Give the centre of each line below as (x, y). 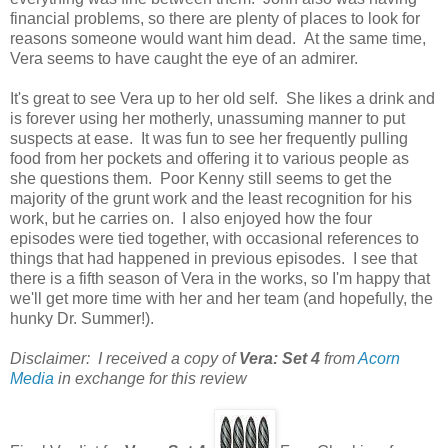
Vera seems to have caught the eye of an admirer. (184, 59)
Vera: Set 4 (279, 359)
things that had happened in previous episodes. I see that (213, 259)
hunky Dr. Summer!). (82, 319)
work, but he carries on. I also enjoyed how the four (191, 219)
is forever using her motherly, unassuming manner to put (207, 119)
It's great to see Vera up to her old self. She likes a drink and (222, 99)
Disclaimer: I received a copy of (124, 359)
